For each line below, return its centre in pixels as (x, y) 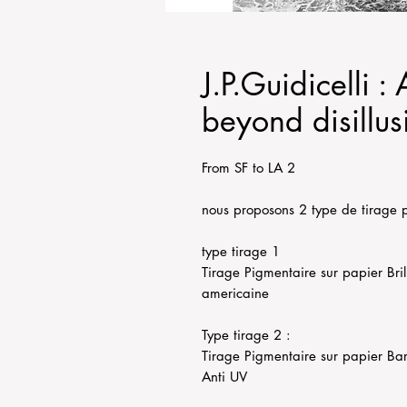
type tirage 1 (243, 251)
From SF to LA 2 (248, 168)
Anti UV (224, 377)
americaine (235, 293)
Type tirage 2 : (248, 335)
